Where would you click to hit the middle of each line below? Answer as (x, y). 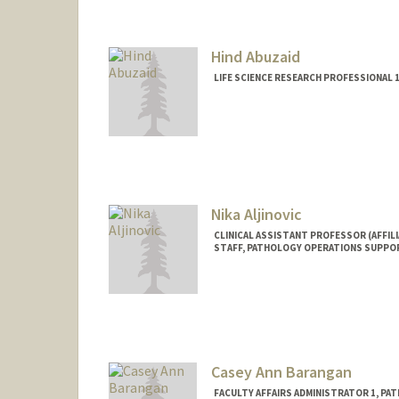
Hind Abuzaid (255, 57)
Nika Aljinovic (256, 214)
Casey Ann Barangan (281, 371)
